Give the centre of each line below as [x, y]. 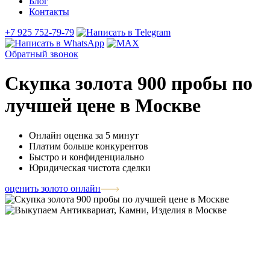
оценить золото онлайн [53, 188]
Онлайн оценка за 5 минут [84, 135]
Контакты [49, 12]
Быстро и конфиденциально [86, 157]
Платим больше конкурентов [89, 146]
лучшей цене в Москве [103, 106]
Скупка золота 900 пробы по [129, 83]
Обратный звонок [42, 54]
